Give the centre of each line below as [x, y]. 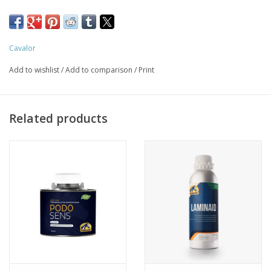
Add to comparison [100, 70]
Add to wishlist [35, 70]
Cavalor [22, 48]
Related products [58, 118]
